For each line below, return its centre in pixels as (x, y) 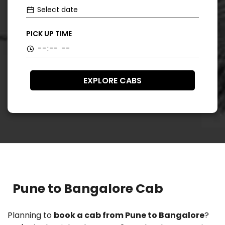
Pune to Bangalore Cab (88, 189)
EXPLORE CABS (113, 81)
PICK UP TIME (49, 34)
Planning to (31, 215)
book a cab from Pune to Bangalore (129, 215)
